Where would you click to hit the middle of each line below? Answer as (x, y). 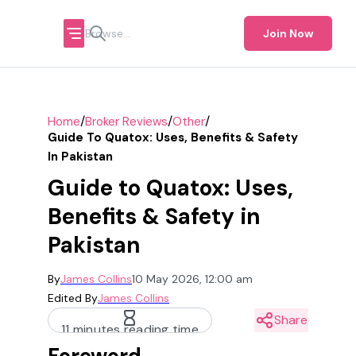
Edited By (73, 298)
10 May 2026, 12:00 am (192, 279)
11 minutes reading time (130, 329)
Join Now (288, 33)
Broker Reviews (126, 121)
